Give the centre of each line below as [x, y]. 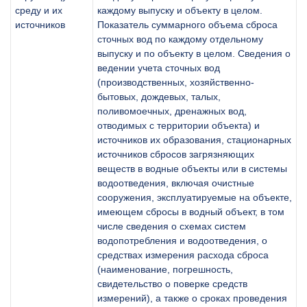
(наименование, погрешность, [165, 269]
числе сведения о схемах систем [172, 226]
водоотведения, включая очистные [176, 183]
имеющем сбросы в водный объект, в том [191, 211]
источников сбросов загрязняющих [176, 154]
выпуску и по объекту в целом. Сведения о [194, 53]
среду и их [39, 10]
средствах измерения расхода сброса [183, 255]
